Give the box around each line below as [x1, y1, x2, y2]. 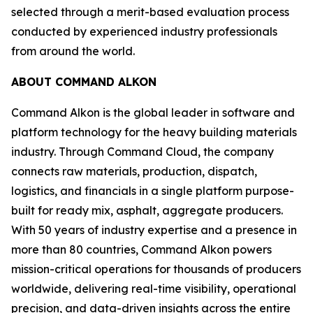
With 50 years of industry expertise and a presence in [11, 223, 297, 237]
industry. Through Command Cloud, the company [11, 145, 274, 159]
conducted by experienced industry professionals [11, 24, 277, 38]
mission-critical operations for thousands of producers [11, 262, 301, 276]
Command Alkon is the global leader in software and [11, 105, 295, 119]
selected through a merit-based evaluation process [11, 5, 289, 19]
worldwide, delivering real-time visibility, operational [11, 282, 296, 296]
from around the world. [11, 44, 135, 58]
